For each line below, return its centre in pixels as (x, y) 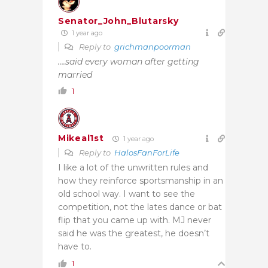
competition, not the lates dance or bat (140, 207)
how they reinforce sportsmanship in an (141, 180)
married (75, 74)
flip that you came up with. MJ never (135, 220)
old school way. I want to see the (127, 194)
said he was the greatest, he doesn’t (134, 233)
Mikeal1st (81, 138)
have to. (75, 246)
